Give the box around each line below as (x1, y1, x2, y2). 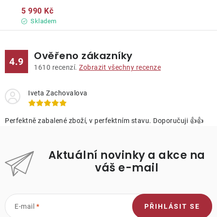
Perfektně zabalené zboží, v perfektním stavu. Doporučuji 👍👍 (5, 116, 204, 124)
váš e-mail (95, 160, 158, 175)
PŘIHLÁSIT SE (144, 202, 200, 210)
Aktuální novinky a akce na (48, 147, 205, 163)
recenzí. (50, 63, 79, 71)
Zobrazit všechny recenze (79, 63, 161, 71)
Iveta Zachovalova (28, 89, 88, 97)
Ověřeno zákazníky (34, 48, 133, 62)
